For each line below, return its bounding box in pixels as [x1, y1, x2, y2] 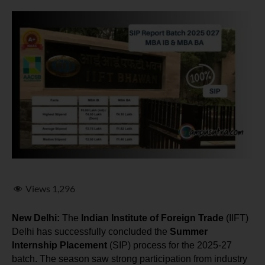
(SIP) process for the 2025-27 [107, 240, 232, 250]
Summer [170, 226, 208, 237]
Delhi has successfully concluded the [12, 226, 170, 237]
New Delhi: [12, 212, 60, 223]
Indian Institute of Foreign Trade [81, 212, 224, 223]
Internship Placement [12, 240, 107, 250]
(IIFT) [224, 212, 248, 223]
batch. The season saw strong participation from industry [12, 253, 247, 264]
